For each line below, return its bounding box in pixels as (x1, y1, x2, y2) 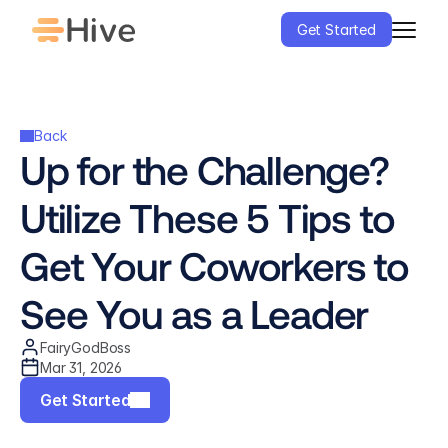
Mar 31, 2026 (40, 358, 123, 376)
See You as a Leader (20, 289, 369, 337)
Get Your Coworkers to (20, 241, 409, 289)
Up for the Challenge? (20, 145, 389, 193)
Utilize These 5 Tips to (20, 193, 395, 241)
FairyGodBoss (40, 338, 132, 356)
